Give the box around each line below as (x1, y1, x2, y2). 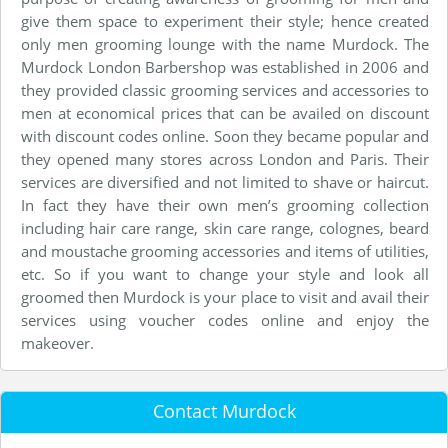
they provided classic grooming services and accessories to (21, 79, 429, 100)
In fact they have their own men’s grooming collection (21, 194, 429, 215)
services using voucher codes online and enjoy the (21, 309, 429, 330)
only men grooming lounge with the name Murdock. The (21, 33, 429, 54)
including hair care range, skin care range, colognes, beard (21, 217, 429, 238)
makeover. (21, 332, 94, 353)
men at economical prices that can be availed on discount (21, 102, 429, 123)
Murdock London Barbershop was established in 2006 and (21, 56, 429, 77)
